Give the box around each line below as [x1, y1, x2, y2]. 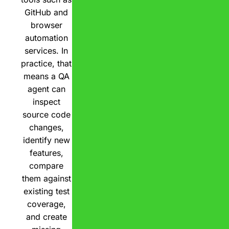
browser [30, 20, 62, 31]
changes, [29, 122, 64, 133]
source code [22, 109, 71, 120]
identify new [22, 135, 70, 146]
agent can [27, 84, 65, 95]
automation [25, 33, 68, 43]
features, [29, 148, 63, 158]
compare [29, 161, 63, 171]
